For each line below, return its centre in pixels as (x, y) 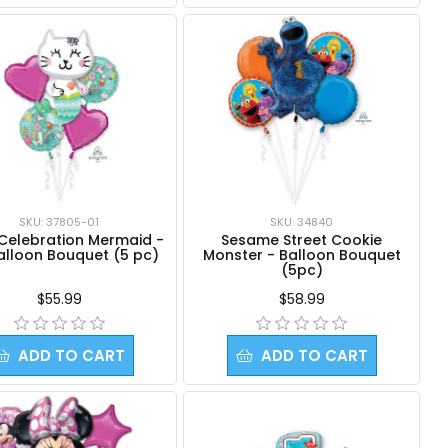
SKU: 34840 (302, 221)
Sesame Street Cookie (302, 239)
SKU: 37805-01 (59, 221)
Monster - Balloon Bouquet (301, 254)
